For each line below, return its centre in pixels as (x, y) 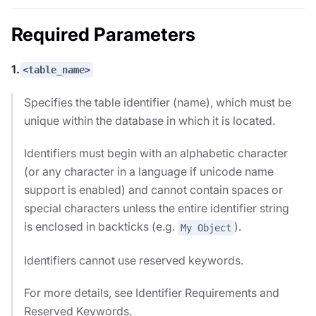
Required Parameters (103, 34)
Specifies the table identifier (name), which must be (158, 103)
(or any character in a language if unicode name (149, 172)
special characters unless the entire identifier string (157, 208)
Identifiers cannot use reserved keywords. (134, 261)
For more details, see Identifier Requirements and (152, 293)
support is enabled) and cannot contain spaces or (153, 190)
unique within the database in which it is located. (150, 121)
